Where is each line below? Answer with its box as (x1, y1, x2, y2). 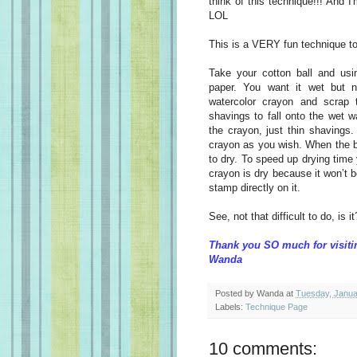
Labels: (215, 301, 245, 312)
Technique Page (245, 301, 308, 312)
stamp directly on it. (209, 181, 300, 194)
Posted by (215, 288, 257, 298)
